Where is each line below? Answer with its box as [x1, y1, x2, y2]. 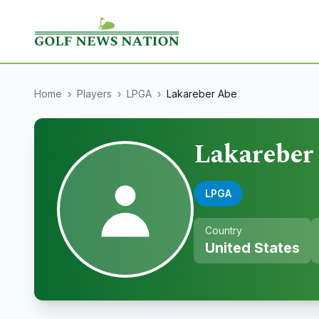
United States [205, 239, 300, 256]
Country [205, 224, 242, 236]
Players [77, 88, 112, 100]
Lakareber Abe [167, 88, 237, 100]
